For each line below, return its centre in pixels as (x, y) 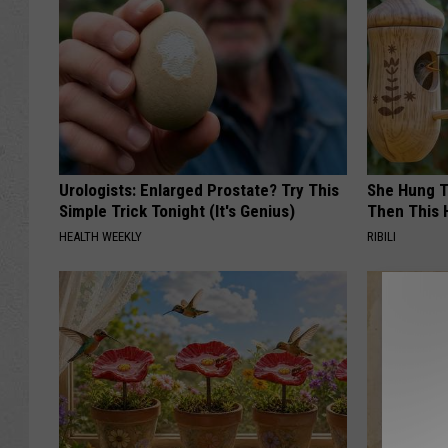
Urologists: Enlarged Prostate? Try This (199, 190)
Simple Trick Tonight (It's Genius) (177, 211)
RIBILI (382, 237)
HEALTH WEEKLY (100, 237)
